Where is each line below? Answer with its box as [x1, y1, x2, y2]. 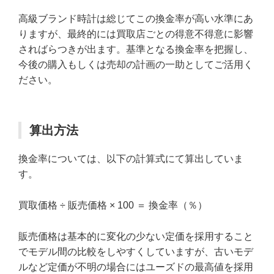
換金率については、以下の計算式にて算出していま [18, 154, 243, 165]
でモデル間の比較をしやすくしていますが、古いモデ [18, 246, 253, 257]
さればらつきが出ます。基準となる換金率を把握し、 [18, 44, 253, 55]
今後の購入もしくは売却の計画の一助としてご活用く [18, 59, 253, 70]
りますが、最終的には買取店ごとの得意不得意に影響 [18, 29, 253, 40]
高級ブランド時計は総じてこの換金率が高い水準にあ [18, 13, 253, 24]
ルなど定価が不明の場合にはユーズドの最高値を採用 [18, 261, 253, 272]
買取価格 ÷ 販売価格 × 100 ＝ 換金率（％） [18, 199, 207, 210]
